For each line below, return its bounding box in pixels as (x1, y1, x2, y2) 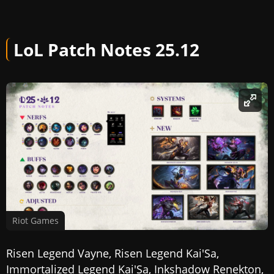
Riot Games (12, 214, 59, 226)
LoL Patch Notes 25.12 (13, 37, 199, 61)
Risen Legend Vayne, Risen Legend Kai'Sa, (6, 245, 219, 261)
